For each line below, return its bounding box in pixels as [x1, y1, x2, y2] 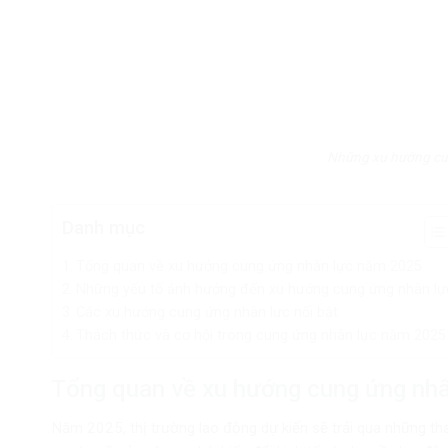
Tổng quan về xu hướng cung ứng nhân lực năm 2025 [75, 257, 422, 275]
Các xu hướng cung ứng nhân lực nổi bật [75, 303, 338, 321]
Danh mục [62, 216, 145, 238]
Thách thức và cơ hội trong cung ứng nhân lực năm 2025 [75, 326, 446, 344]
